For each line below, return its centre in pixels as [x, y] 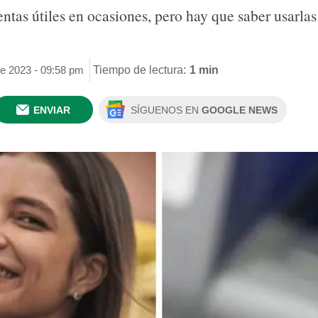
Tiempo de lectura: [139, 70]
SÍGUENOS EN [166, 110]
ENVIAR [52, 110]
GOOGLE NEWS [240, 110]
